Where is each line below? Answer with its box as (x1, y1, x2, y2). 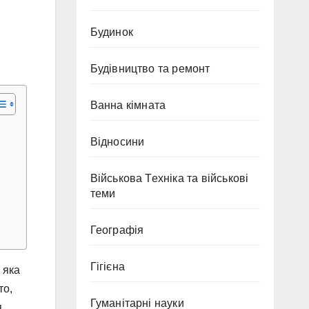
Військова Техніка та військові (90, 172, 249, 184)
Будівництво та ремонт (90, 63, 210, 74)
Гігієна (90, 261, 125, 272)
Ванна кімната (90, 99, 166, 111)
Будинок (90, 26, 133, 38)
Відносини (90, 136, 145, 148)
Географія (90, 224, 144, 236)
